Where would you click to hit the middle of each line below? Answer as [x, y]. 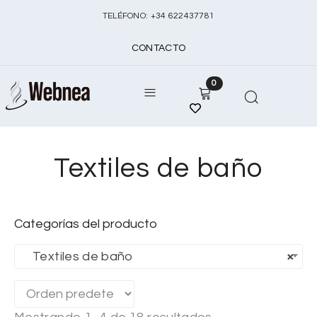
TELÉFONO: [126, 16]
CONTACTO [158, 48]
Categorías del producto [86, 224]
